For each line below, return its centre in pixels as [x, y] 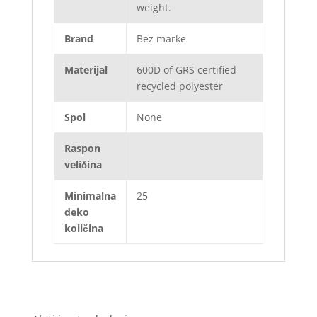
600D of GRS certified [186, 70]
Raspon [82, 149]
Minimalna [90, 196]
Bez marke [161, 39]
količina [83, 229]
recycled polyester [179, 86]
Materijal [86, 70]
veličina [83, 165]
